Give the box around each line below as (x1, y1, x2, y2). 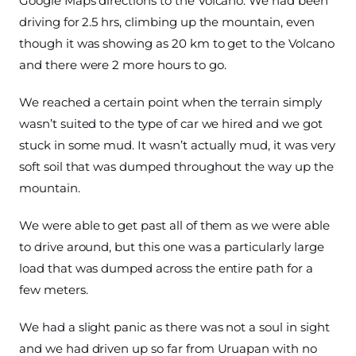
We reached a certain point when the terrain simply (19, 95, 322, 110)
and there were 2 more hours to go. (19, 57, 226, 73)
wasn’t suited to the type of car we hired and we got (19, 116, 323, 132)
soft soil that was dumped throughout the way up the (19, 159, 334, 175)
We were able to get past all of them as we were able (19, 218, 330, 234)
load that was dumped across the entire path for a (19, 261, 313, 277)
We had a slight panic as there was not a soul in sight (19, 319, 330, 335)
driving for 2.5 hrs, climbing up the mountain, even (19, 14, 315, 30)
